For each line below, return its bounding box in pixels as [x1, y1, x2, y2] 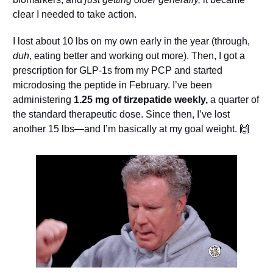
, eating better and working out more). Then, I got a [29, 50, 245, 61]
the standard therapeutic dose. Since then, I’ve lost [12, 108, 230, 119]
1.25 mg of [73, 94, 124, 105]
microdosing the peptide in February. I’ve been [12, 79, 212, 90]
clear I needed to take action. [12, 9, 136, 19]
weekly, [171, 94, 208, 105]
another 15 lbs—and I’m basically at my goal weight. [12, 123, 239, 134]
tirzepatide [123, 94, 172, 105]
